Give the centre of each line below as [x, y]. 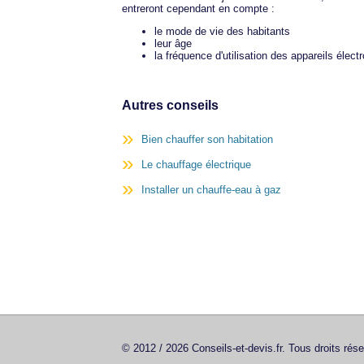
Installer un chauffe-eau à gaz [211, 190]
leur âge [173, 43]
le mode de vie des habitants [222, 31]
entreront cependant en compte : [198, 8]
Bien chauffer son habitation [207, 140]
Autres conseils [170, 105]
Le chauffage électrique [196, 165]
